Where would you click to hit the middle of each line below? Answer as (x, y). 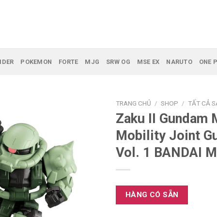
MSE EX (148, 62)
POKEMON (36, 62)
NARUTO (179, 62)
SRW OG (118, 62)
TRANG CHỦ (133, 103)
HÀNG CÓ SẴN (152, 194)
